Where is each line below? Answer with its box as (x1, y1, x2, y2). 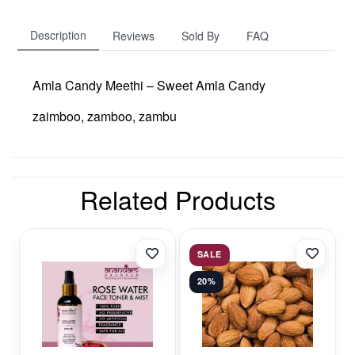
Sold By (181, 27, 219, 44)
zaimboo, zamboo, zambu (32, 106, 177, 125)
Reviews (113, 27, 155, 44)
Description (30, 26, 86, 43)
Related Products (79, 180, 276, 217)
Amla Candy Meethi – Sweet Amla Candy (32, 75, 265, 94)
